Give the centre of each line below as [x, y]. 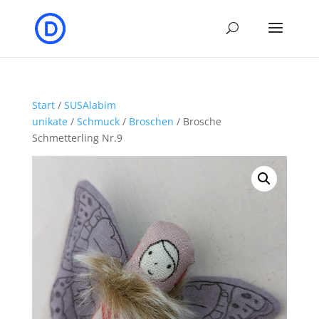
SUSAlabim [90, 105]
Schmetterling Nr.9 [77, 138]
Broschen [151, 121]
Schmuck [98, 121]
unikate [49, 121]
